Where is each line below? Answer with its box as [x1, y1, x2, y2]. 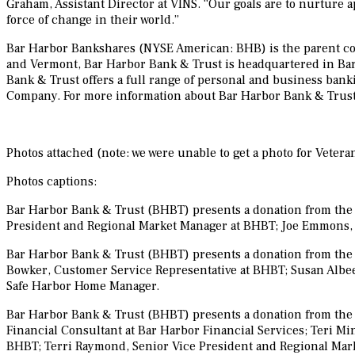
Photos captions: [6, 174, 97, 190]
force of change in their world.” [6, 12, 179, 29]
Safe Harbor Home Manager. [6, 278, 159, 295]
